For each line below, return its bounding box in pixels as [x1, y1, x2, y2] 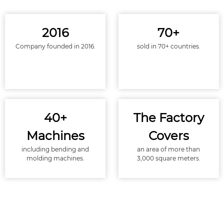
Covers [148, 128, 189, 143]
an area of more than [137, 145, 200, 153]
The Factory [133, 110, 204, 125]
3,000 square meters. [136, 154, 200, 162]
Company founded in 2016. [15, 42, 95, 50]
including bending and [21, 145, 89, 153]
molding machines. [26, 154, 84, 162]
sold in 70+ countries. [136, 42, 200, 50]
